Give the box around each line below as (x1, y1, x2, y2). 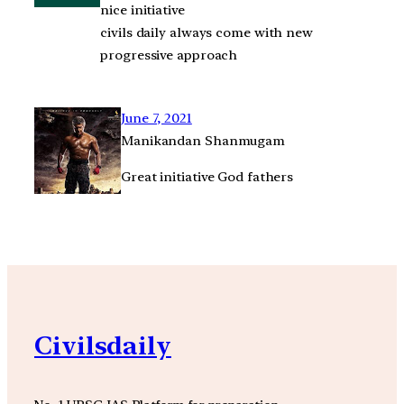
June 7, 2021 (121, 110, 192, 126)
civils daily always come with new (100, 24, 313, 41)
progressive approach (100, 47, 238, 64)
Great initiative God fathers (121, 168, 294, 185)
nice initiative (100, 2, 185, 19)
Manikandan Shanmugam (121, 133, 285, 149)
